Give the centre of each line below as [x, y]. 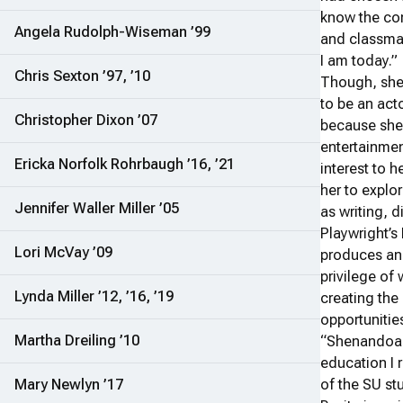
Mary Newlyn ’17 [69, 385]
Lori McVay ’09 [63, 253]
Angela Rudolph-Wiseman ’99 [112, 32]
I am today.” [359, 61]
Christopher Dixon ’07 [86, 121]
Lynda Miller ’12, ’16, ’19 [94, 297]
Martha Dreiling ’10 [77, 341]
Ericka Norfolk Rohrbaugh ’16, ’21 [125, 165]
